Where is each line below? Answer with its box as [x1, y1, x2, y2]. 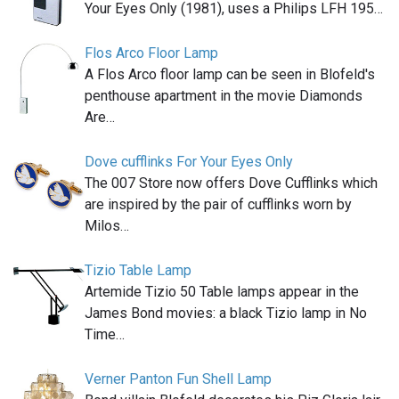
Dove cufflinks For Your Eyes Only [85, 152, 293, 170]
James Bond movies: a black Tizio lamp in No [85, 304, 367, 322]
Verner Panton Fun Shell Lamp [85, 370, 272, 387]
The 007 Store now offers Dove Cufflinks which [85, 174, 378, 191]
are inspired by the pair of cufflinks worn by [85, 195, 352, 213]
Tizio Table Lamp [85, 261, 191, 279]
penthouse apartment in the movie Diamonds [85, 86, 362, 104]
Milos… [85, 216, 129, 234]
